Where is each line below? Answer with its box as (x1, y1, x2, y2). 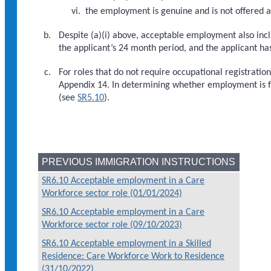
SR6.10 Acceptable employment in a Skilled (42, 238, 211, 249)
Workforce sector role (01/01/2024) (42, 188, 182, 198)
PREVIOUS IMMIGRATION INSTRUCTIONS (42, 156, 235, 167)
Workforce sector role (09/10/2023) (42, 220, 182, 230)
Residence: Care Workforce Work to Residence (42, 251, 224, 261)
